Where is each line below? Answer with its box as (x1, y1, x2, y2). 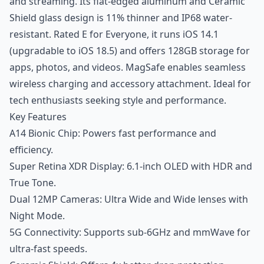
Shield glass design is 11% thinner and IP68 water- (9, 11, 232, 24)
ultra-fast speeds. (9, 242, 87, 255)
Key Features (9, 110, 67, 123)
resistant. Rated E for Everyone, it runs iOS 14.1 (9, 28, 219, 41)
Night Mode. (9, 209, 65, 222)
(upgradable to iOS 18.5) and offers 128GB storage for (9, 44, 250, 57)
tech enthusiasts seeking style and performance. (9, 94, 226, 107)
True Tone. (9, 176, 56, 189)
